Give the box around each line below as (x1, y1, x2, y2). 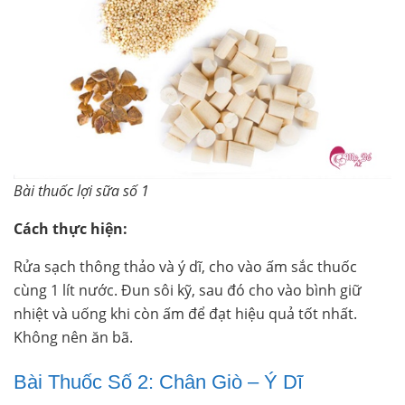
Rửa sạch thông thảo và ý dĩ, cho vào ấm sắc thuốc (14, 256, 357, 277)
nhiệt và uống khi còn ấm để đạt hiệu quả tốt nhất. (14, 303, 357, 324)
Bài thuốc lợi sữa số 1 (14, 180, 149, 201)
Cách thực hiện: (14, 218, 127, 239)
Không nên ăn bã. (14, 326, 133, 347)
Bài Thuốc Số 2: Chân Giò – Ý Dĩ (14, 370, 303, 393)
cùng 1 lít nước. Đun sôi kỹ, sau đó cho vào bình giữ (14, 279, 362, 300)
